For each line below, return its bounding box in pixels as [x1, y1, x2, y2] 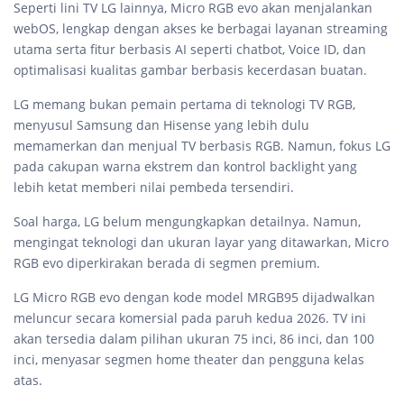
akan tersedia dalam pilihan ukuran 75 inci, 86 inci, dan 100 [14, 330, 374, 348]
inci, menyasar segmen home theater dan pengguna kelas [14, 351, 364, 369]
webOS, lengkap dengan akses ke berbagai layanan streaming [14, 20, 388, 38]
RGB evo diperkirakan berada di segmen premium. [14, 254, 320, 272]
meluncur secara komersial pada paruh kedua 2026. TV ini [14, 309, 366, 327]
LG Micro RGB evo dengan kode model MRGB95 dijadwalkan [14, 289, 375, 307]
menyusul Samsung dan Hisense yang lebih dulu [14, 116, 309, 134]
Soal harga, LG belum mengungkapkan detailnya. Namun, [14, 213, 361, 231]
